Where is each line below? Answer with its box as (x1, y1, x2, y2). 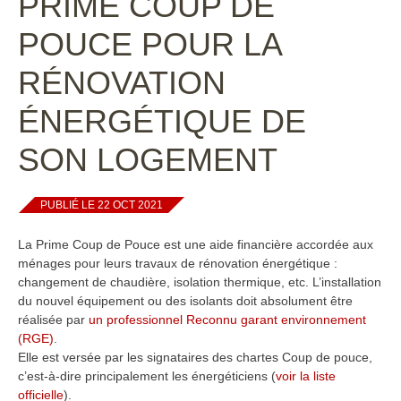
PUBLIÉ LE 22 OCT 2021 (40, 199, 163, 211)
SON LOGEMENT (18, 141, 277, 178)
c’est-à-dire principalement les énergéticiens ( (18, 369, 276, 383)
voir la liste (276, 369, 336, 383)
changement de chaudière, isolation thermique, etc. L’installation (18, 275, 381, 289)
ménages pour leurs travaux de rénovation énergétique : (18, 256, 337, 270)
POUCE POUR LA (18, 26, 281, 63)
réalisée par (18, 312, 89, 327)
